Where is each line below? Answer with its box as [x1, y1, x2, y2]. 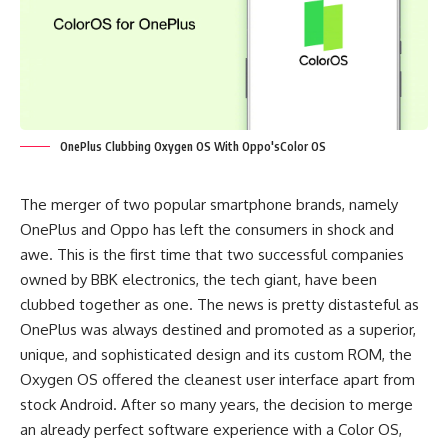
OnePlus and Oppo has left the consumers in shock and [20, 220, 394, 240]
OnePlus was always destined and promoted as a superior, [20, 320, 416, 340]
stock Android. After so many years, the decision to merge [20, 395, 413, 415]
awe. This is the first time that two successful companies [20, 245, 404, 265]
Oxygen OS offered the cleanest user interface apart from [20, 370, 415, 390]
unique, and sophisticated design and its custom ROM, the [20, 345, 412, 365]
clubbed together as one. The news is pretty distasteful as [20, 295, 419, 315]
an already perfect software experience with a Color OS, [20, 420, 402, 440]
